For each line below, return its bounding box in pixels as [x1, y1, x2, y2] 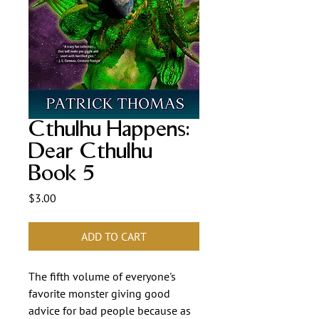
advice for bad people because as [28, 303, 191, 318]
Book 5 [28, 161, 95, 187]
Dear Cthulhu [28, 139, 152, 164]
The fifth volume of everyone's [28, 269, 176, 283]
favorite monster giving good [28, 286, 170, 300]
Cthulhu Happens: [28, 117, 190, 142]
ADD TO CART [81, 229, 147, 244]
